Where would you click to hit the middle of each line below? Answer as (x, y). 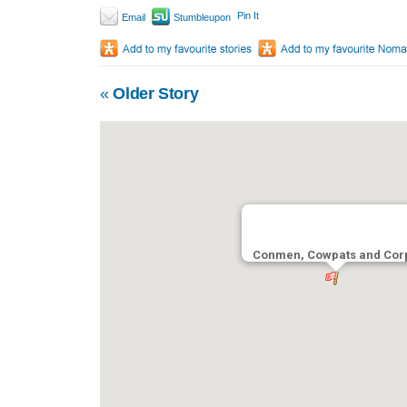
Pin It (248, 15)
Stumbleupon (201, 17)
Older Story (154, 93)
